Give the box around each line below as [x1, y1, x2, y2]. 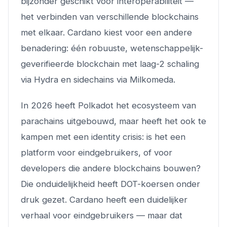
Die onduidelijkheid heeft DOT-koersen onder [21, 178, 200, 189]
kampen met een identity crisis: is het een [21, 131, 185, 142]
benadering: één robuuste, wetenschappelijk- [21, 43, 203, 53]
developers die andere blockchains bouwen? [21, 163, 201, 173]
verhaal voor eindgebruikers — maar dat [21, 210, 182, 220]
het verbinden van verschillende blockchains [21, 11, 199, 22]
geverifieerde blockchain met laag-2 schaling [21, 58, 199, 69]
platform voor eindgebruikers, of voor [21, 147, 172, 158]
